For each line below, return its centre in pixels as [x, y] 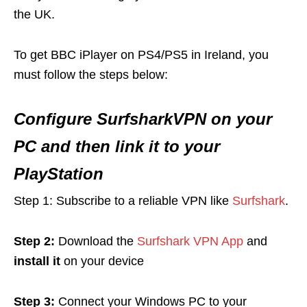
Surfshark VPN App [190, 242]
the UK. [34, 15]
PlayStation [59, 174]
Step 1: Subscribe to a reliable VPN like [123, 201]
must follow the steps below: [91, 75]
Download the [96, 242]
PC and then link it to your [117, 147]
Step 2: [34, 242]
